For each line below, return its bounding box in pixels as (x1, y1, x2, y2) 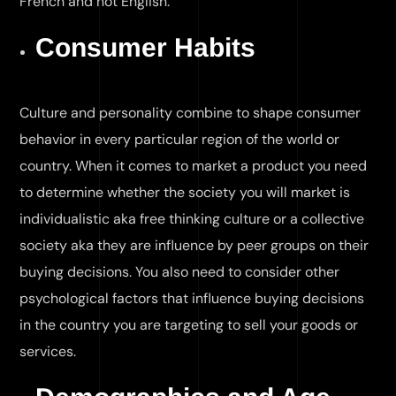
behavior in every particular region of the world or (19, 130, 340, 148)
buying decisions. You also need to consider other (19, 263, 340, 281)
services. (19, 342, 77, 361)
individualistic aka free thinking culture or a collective (19, 209, 365, 228)
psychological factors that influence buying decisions (19, 289, 365, 308)
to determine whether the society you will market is (19, 183, 351, 202)
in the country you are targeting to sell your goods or (19, 316, 359, 334)
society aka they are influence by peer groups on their (19, 236, 369, 255)
